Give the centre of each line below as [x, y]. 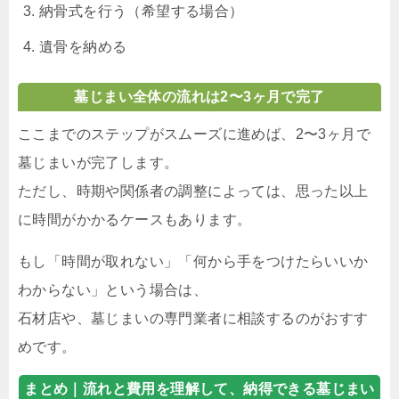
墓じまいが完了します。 [98, 162]
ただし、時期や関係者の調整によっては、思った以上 [193, 191]
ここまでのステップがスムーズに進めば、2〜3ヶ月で [194, 134]
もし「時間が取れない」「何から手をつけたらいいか [193, 261]
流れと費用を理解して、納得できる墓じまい [228, 388]
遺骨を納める [83, 46]
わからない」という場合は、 [113, 289]
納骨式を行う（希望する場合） [142, 11]
